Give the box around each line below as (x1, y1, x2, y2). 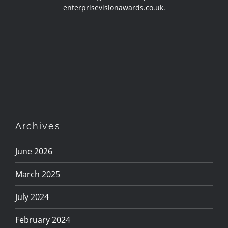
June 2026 (15, 145, 52, 157)
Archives (15, 120, 61, 131)
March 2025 (15, 168, 60, 180)
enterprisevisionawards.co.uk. (63, 2, 165, 12)
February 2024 (15, 214, 70, 225)
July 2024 (15, 191, 49, 203)
